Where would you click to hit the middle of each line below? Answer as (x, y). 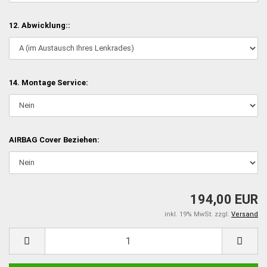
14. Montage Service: (49, 82)
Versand (245, 214)
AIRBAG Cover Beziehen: (54, 139)
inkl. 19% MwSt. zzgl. (198, 214)
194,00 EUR (224, 199)
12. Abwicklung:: (40, 25)
